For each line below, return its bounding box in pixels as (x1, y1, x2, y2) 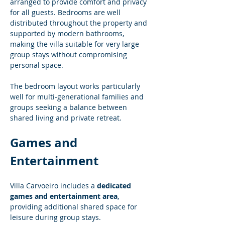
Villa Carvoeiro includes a (10, 181, 97, 190)
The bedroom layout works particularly (10, 81, 142, 91)
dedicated (97, 181, 133, 190)
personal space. (10, 60, 63, 70)
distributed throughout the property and (10, 18, 149, 28)
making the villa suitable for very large (10, 39, 141, 49)
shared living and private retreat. (10, 113, 122, 123)
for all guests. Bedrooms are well (10, 8, 123, 17)
